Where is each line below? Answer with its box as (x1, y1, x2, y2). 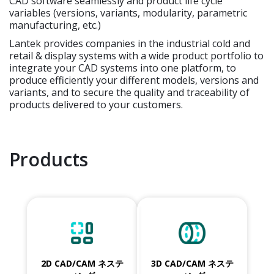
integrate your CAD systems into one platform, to (9, 61, 236, 75)
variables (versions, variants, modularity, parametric (9, 6, 247, 20)
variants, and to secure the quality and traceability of (9, 86, 250, 100)
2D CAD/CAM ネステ (40, 257, 124, 270)
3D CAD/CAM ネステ (150, 257, 234, 270)
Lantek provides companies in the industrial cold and (9, 37, 250, 51)
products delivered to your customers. (9, 98, 183, 112)
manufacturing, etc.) (9, 18, 101, 32)
